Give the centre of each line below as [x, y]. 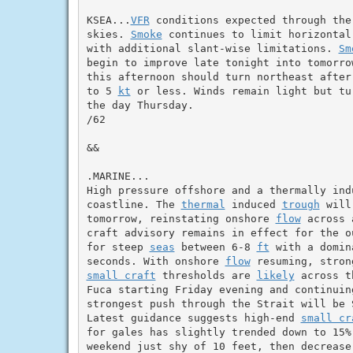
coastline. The [134, 204]
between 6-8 [216, 247]
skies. [108, 34]
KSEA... [108, 20]
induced [253, 204]
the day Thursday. [140, 105]
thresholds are [206, 275]
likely [275, 275]
